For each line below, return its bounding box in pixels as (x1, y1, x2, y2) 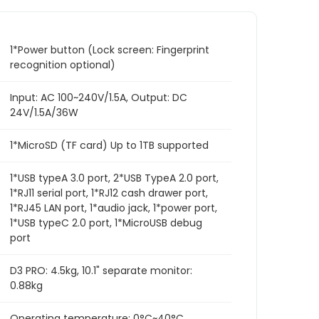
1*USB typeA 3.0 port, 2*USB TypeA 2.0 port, (10, 171, 219, 185)
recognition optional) (10, 58, 115, 72)
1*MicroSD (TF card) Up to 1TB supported (10, 138, 209, 152)
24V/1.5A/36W (10, 105, 78, 120)
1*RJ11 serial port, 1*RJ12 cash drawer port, (10, 186, 208, 200)
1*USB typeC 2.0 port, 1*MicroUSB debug (10, 216, 202, 230)
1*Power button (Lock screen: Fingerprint (10, 43, 209, 57)
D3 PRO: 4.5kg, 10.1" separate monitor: (10, 263, 192, 278)
